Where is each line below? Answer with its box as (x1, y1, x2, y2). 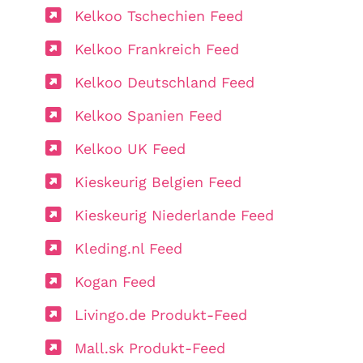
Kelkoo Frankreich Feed (75, 40, 239, 58)
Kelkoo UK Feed (75, 139, 186, 157)
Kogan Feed (75, 272, 156, 290)
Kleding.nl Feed (75, 239, 182, 257)
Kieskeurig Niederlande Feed (75, 206, 274, 224)
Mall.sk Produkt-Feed (75, 339, 225, 357)
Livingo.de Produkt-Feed (75, 305, 247, 323)
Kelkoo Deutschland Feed (75, 73, 254, 91)
